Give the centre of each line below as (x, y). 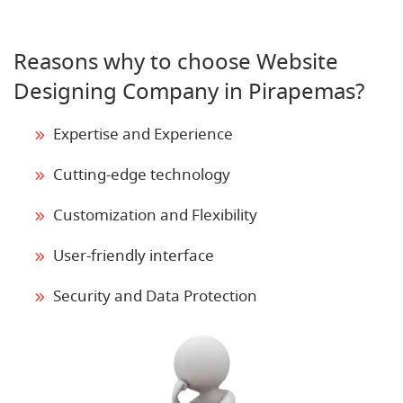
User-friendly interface (134, 255)
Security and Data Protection (155, 296)
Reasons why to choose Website (176, 62)
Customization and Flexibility (155, 215)
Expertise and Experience (143, 134)
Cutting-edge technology (142, 175)
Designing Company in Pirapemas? (189, 91)
